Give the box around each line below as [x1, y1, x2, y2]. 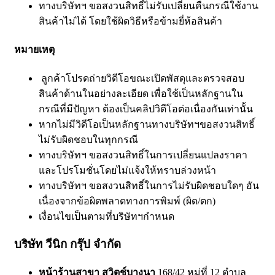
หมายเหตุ [14, 44, 55, 55]
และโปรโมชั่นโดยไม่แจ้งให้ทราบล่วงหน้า [39, 165, 216, 176]
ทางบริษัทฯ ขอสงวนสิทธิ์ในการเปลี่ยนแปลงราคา [39, 149, 247, 160]
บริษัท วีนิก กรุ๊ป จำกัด [14, 238, 121, 251]
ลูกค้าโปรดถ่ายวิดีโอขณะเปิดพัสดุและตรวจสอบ [39, 72, 244, 83]
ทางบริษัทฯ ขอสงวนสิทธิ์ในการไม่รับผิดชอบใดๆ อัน [39, 180, 259, 191]
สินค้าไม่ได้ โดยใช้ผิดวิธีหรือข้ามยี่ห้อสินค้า [39, 16, 222, 27]
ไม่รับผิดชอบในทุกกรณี [39, 134, 138, 145]
